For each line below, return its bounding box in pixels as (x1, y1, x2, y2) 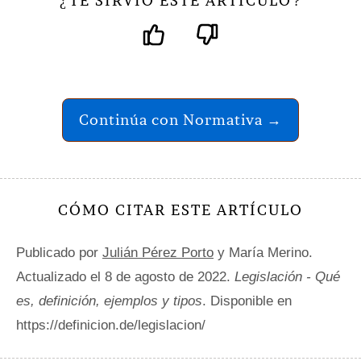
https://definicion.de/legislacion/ (16, 317, 205, 334)
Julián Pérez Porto (102, 245, 214, 261)
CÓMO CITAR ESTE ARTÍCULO (58, 201, 303, 220)
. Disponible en (202, 293, 292, 309)
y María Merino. (214, 245, 313, 261)
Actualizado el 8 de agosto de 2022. (16, 269, 234, 285)
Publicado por (16, 245, 102, 261)
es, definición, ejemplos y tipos (16, 293, 202, 309)
